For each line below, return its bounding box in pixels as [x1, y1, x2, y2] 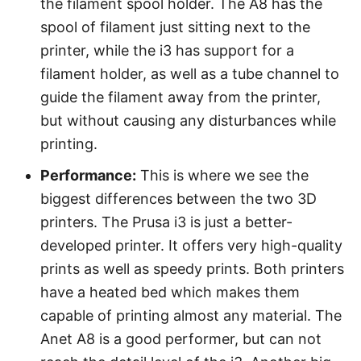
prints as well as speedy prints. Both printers [40, 260, 344, 277]
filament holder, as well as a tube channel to [40, 65, 339, 82]
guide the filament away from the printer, [40, 89, 321, 106]
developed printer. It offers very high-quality [40, 237, 342, 254]
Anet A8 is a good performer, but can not [40, 330, 322, 347]
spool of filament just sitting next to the [40, 19, 310, 35]
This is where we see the [136, 167, 309, 184]
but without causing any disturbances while [40, 112, 336, 129]
